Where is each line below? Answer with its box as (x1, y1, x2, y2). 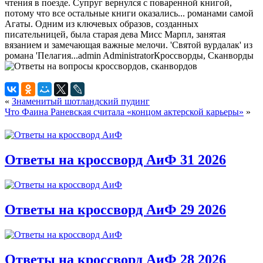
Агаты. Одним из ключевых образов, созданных (5, 18, 198, 29)
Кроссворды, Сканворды (154, 50, 254, 60)
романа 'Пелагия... (5, 50, 78, 60)
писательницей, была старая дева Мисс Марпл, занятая (5, 29, 225, 39)
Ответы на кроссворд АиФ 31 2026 (5, 151, 226, 167)
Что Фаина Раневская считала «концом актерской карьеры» (5, 106, 244, 117)
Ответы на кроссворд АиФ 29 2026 (5, 201, 226, 217)
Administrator (103, 50, 154, 60)
